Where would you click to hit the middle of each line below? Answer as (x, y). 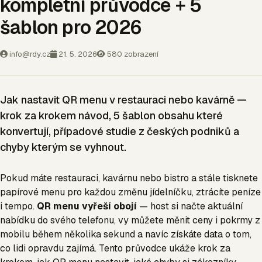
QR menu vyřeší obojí (87, 206)
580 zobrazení (132, 54)
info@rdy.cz (29, 54)
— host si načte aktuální (190, 206)
